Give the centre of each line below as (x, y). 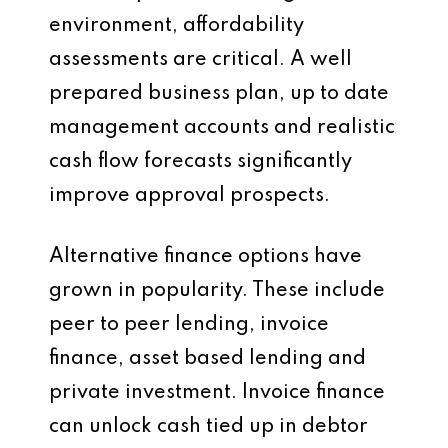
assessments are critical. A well (200, 60)
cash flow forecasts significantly (200, 162)
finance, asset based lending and (207, 359)
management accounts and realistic (222, 128)
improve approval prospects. (189, 196)
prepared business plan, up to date (219, 94)
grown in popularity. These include (217, 291)
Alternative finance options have (205, 257)
